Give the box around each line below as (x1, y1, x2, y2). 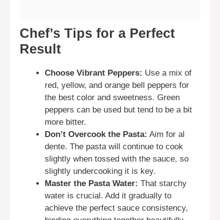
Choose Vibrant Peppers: (45, 68, 142, 78)
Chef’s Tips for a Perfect (20, 26, 175, 41)
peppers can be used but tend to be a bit (45, 105, 192, 114)
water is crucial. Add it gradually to (45, 191, 171, 200)
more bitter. (45, 117, 86, 127)
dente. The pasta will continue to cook (45, 141, 183, 151)
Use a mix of (142, 68, 192, 78)
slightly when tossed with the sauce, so (45, 154, 189, 164)
